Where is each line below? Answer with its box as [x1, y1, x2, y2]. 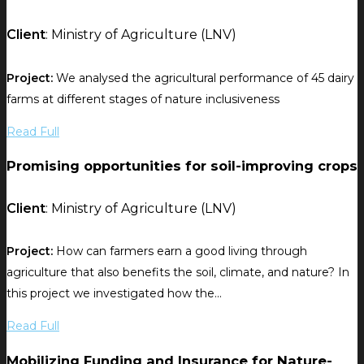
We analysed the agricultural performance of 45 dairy [53, 70, 354, 85]
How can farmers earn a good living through [53, 244, 307, 259]
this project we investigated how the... [6, 286, 222, 301]
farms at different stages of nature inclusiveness [6, 91, 279, 106]
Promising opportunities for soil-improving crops [6, 157, 357, 174]
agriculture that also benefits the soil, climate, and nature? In [6, 265, 349, 280]
